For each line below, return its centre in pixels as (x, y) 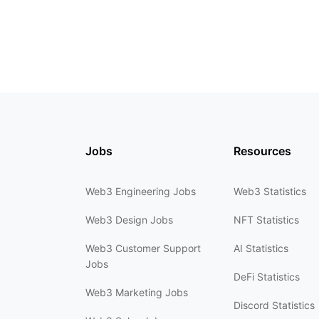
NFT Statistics (266, 220)
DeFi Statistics (267, 277)
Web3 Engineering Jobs (141, 191)
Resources (262, 151)
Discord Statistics (274, 305)
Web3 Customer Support (143, 248)
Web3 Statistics (270, 191)
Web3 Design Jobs (129, 220)
